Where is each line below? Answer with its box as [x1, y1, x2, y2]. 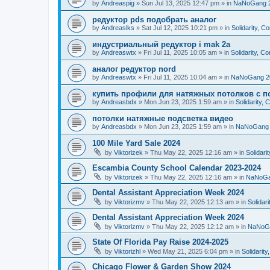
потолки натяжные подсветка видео [92, 114, 233, 123]
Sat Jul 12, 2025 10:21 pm [142, 24, 218, 31]
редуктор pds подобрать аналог [92, 15, 216, 24]
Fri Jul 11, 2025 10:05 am [143, 49, 217, 56]
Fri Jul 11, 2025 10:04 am [143, 74, 217, 81]
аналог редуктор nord [92, 64, 176, 74]
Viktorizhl [114, 248, 140, 255]
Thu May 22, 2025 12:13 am [152, 198, 234, 206]
